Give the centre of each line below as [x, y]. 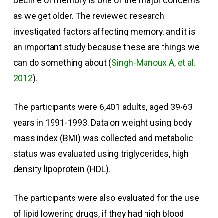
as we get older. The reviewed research [89, 16]
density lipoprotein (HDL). [62, 169]
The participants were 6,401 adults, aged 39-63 [103, 107]
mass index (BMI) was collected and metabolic [103, 138]
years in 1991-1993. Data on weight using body [102, 122]
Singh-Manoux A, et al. [153, 63]
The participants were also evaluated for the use [106, 198]
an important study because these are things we [106, 47]
